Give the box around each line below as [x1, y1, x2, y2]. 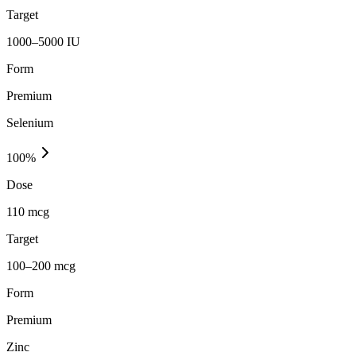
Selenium [6, 115, 53, 130]
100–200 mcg [6, 258, 75, 273]
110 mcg [6, 204, 49, 219]
